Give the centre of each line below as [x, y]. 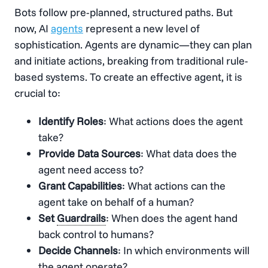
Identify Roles [71, 121]
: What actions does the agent [173, 121]
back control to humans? [96, 234]
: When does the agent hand [172, 218]
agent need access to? [91, 170]
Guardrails [81, 218]
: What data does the [189, 154]
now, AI [33, 29]
